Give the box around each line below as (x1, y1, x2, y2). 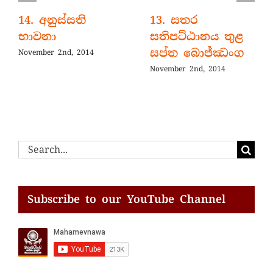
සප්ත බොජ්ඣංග (150, 46, 244, 61)
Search (18, 141, 51, 155)
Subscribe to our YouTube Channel (27, 191, 225, 207)
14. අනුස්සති (18, 13, 86, 28)
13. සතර (150, 13, 198, 28)
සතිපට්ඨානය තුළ (150, 29, 243, 44)
